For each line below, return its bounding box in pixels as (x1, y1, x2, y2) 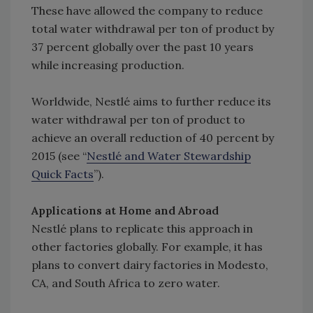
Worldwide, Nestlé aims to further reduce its (31, 94, 271, 109)
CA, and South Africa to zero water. (31, 276, 220, 291)
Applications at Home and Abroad (31, 203, 219, 218)
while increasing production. (31, 58, 184, 73)
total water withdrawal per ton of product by (31, 22, 274, 36)
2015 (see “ (31, 149, 87, 163)
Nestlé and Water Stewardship (87, 149, 251, 163)
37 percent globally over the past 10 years (31, 40, 254, 54)
